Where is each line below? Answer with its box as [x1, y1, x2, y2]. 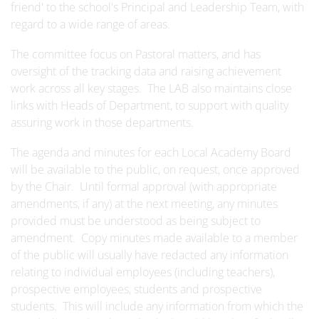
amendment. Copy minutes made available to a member [11, 230, 298, 246]
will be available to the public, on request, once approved [11, 162, 300, 177]
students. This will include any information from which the [11, 298, 303, 314]
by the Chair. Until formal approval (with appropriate [11, 179, 277, 194]
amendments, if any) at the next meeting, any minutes [11, 196, 278, 211]
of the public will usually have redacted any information [11, 247, 288, 263]
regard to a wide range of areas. [11, 16, 170, 32]
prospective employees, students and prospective [11, 281, 262, 297]
